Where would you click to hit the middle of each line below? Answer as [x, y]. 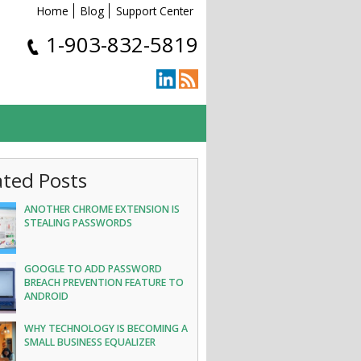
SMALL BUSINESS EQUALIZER [90, 342]
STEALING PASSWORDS [79, 223]
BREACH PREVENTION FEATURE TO [104, 282]
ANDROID [47, 296]
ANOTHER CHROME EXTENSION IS [102, 209]
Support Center [155, 11]
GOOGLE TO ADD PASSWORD [93, 269]
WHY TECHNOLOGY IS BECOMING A [106, 328]
